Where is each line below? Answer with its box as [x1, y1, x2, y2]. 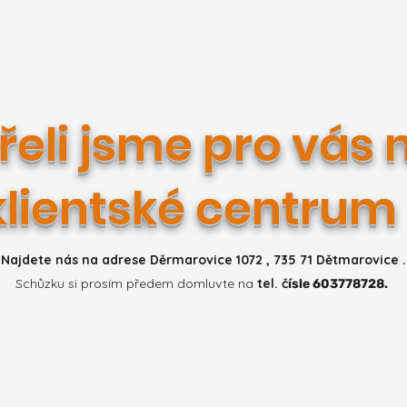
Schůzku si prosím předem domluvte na [15, 275, 257, 292]
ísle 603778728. [288, 276, 388, 292]
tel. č [257, 275, 288, 292]
